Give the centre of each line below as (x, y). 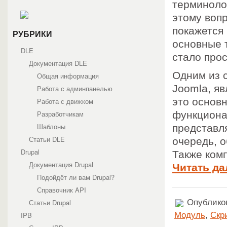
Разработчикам (60, 114)
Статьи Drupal (50, 202)
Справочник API (62, 190)
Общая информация (68, 76)
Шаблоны (51, 126)
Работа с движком (65, 101)
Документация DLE (58, 63)
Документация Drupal (61, 164)
